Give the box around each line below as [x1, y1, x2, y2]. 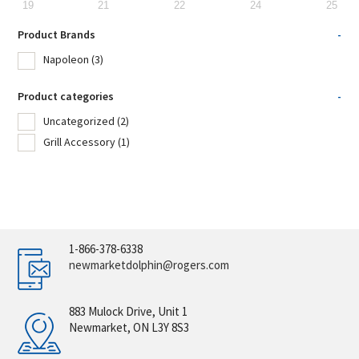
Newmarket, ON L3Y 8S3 [69, 319, 190, 335]
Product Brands [18, 27, 96, 42]
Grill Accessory [43, 134, 116, 149]
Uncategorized [43, 113, 115, 128]
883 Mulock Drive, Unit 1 [69, 303, 188, 319]
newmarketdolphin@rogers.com [69, 256, 230, 272]
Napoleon [43, 52, 90, 67]
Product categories [18, 88, 115, 103]
